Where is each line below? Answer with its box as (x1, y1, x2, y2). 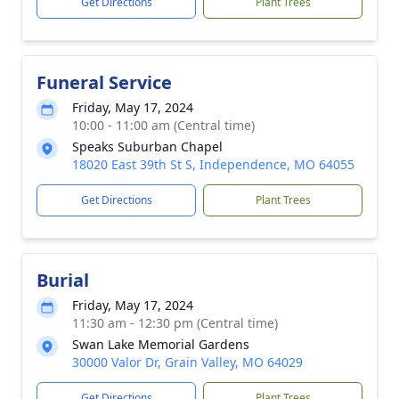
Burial (37, 267, 89, 292)
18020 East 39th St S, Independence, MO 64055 (72, 155, 354, 173)
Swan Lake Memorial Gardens (72, 335, 249, 353)
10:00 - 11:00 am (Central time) (72, 116, 255, 134)
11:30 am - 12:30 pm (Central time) (72, 313, 278, 331)
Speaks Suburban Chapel (72, 137, 223, 155)
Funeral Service (37, 69, 172, 94)
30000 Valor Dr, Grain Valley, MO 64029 (72, 353, 303, 370)
